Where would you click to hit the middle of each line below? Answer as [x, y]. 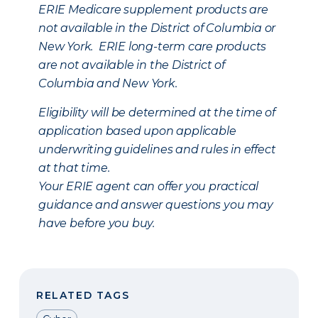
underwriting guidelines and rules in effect [157, 149]
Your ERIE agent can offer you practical [149, 186]
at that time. [74, 168]
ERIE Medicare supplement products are [153, 10]
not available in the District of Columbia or [157, 28]
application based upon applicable [137, 131]
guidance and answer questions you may [156, 205]
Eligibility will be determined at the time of [157, 113]
